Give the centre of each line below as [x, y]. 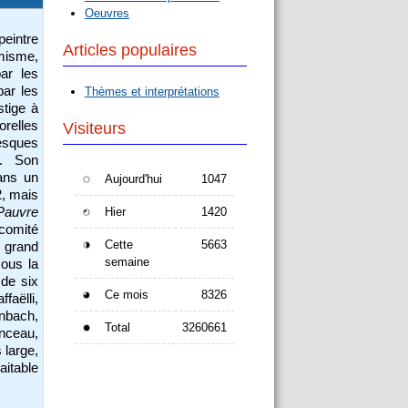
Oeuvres [107, 14]
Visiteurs [94, 129]
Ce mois [126, 295]
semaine [127, 262]
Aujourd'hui [133, 179]
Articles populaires [129, 51]
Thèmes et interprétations [152, 92]
